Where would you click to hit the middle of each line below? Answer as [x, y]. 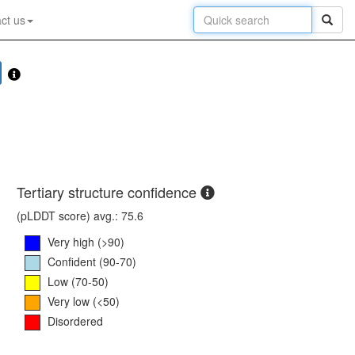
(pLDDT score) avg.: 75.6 [80, 216]
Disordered [75, 321]
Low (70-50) [78, 281]
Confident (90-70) [92, 261]
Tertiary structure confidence [109, 192]
